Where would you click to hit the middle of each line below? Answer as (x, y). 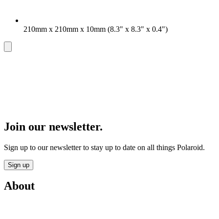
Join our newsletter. (53, 126)
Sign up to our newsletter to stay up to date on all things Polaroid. (104, 147)
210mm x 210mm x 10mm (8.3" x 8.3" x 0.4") (96, 29)
